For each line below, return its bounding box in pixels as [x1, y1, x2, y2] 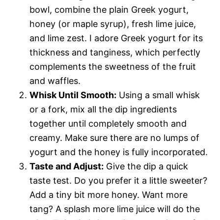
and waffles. [29, 75, 81, 86]
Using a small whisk [116, 89, 200, 100]
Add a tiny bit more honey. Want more [29, 189, 188, 200]
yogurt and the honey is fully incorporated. [29, 146, 208, 157]
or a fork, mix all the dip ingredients [29, 104, 177, 114]
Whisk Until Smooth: [29, 89, 116, 100]
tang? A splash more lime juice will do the [29, 203, 200, 214]
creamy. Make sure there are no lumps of [29, 132, 199, 143]
